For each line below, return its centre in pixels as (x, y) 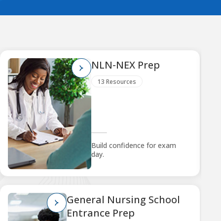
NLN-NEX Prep (126, 65)
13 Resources (117, 81)
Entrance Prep (101, 213)
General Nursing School (124, 200)
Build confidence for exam (134, 145)
